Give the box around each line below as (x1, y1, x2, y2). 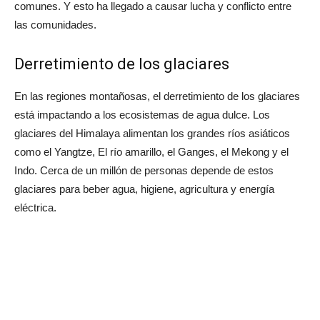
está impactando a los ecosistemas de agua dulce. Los (14, 108, 270, 121)
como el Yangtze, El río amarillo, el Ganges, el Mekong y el (14, 145, 289, 158)
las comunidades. (14, 18, 96, 31)
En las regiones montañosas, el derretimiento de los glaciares (14, 89, 300, 102)
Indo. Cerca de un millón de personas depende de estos (14, 164, 274, 176)
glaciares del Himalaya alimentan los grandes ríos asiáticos (14, 126, 290, 139)
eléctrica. (14, 201, 56, 214)
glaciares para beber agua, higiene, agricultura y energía (14, 182, 274, 195)
